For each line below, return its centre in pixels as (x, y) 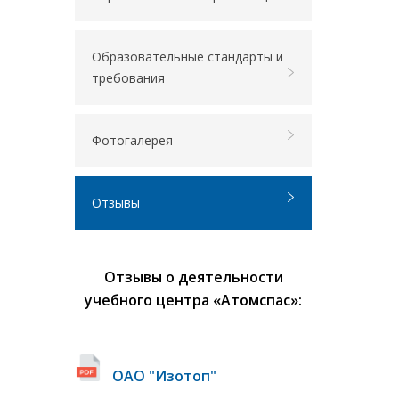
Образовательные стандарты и (187, 57)
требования (128, 78)
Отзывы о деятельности (193, 277)
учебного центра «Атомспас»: (193, 300)
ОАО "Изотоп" (164, 376)
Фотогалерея (132, 140)
